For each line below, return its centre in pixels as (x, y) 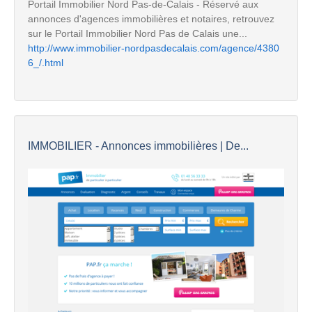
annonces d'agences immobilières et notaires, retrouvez (151, 18)
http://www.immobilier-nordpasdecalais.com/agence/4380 (154, 48)
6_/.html (46, 62)
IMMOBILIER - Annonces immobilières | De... (138, 146)
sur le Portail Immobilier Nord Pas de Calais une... (138, 33)
